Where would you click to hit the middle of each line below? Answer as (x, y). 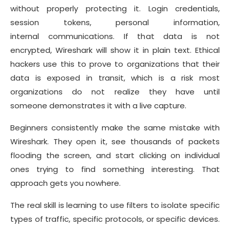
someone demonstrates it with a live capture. (99, 106)
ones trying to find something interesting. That (115, 169)
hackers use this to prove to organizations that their (115, 64)
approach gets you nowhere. (68, 183)
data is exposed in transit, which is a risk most (115, 78)
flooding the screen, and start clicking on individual (115, 156)
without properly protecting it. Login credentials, (115, 9)
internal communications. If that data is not (115, 36)
